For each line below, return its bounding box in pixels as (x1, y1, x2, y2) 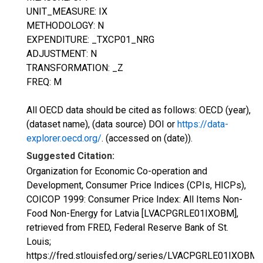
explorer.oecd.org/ (26, 133, 102, 144)
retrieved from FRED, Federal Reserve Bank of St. (26, 222, 228, 233)
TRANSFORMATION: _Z (26, 62, 123, 73)
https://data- (177, 119, 228, 130)
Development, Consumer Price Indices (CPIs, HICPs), (26, 180, 246, 191)
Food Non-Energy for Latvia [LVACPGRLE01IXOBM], (26, 208, 238, 219)
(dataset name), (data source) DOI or (26, 119, 177, 130)
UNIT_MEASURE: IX (26, 6, 107, 17)
